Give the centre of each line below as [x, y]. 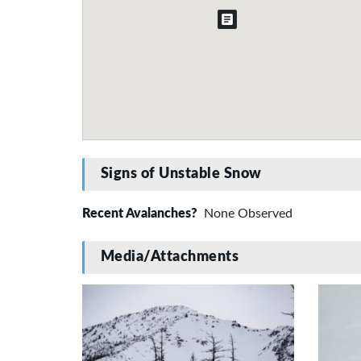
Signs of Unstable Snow [181, 174]
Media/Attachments [170, 257]
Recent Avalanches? [141, 213]
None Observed [247, 213]
